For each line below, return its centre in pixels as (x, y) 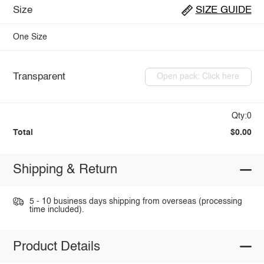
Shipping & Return (65, 170)
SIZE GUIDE (223, 11)
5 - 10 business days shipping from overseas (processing (136, 201)
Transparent (39, 77)
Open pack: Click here (198, 77)
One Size (30, 37)
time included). (57, 209)
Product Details (56, 247)
